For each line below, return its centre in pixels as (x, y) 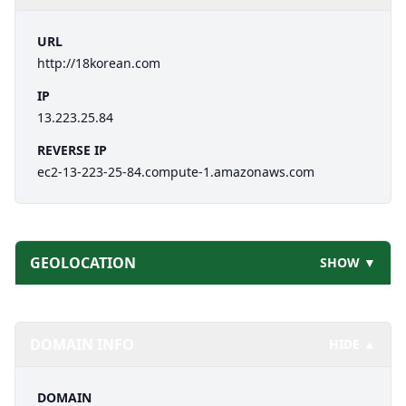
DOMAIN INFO (82, 344)
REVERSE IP (72, 150)
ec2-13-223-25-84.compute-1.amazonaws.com (176, 172)
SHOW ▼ (348, 262)
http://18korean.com (99, 63)
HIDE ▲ (353, 344)
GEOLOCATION (83, 263)
